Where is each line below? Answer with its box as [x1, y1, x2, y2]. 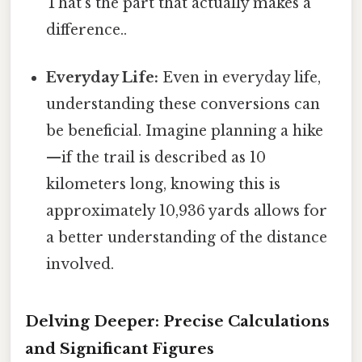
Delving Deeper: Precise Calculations [25, 311, 330, 330]
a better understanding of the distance [46, 228, 328, 246]
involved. [46, 255, 115, 273]
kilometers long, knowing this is [46, 175, 281, 193]
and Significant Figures [25, 339, 214, 358]
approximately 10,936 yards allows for [46, 201, 328, 220]
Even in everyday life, [158, 68, 322, 86]
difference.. [46, 20, 128, 39]
